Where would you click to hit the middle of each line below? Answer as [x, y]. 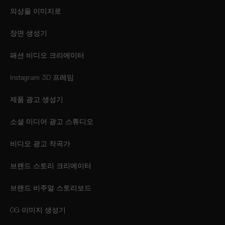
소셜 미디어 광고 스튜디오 [52, 122]
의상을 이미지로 [36, 11]
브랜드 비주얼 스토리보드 [51, 188]
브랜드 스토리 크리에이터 [51, 166]
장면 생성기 [29, 33]
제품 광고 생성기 [37, 99]
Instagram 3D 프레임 [42, 77]
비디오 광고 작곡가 [40, 144]
